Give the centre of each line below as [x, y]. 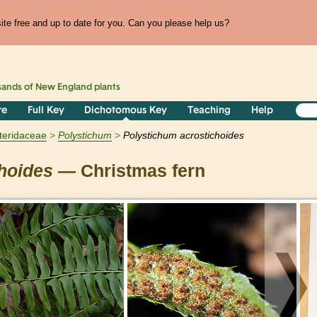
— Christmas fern [129, 171]
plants [106, 88]
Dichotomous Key [126, 111]
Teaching [209, 111]
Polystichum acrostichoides [184, 136]
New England [64, 88]
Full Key [46, 111]
